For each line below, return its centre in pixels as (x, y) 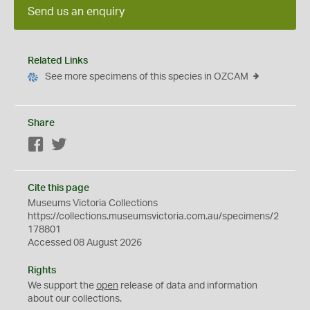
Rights (42, 271)
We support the (62, 286)
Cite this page (58, 188)
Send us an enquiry (76, 12)
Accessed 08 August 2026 (85, 243)
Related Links (58, 61)
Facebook (66, 145)
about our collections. (75, 299)
